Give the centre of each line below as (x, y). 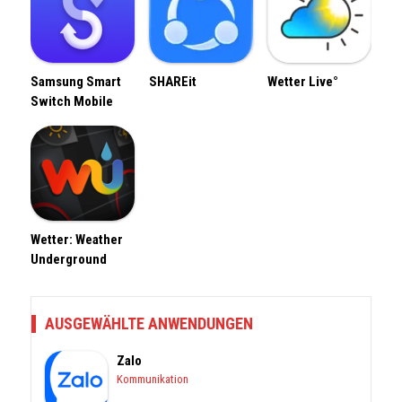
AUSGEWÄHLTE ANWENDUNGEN (149, 323)
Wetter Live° (303, 82)
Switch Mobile (72, 101)
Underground (69, 259)
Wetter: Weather (77, 240)
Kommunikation (153, 379)
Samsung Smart (76, 82)
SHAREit (173, 82)
